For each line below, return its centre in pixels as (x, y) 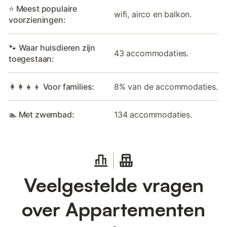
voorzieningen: (37, 20)
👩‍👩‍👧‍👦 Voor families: (52, 86)
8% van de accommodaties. (166, 86)
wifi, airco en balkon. (153, 14)
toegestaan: (32, 59)
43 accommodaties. (152, 53)
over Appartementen (113, 209)
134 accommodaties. (153, 114)
